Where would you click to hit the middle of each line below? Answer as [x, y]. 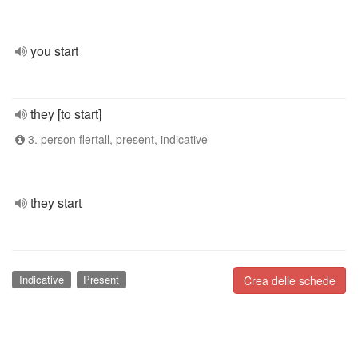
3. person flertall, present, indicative [116, 139]
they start [56, 203]
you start [54, 51]
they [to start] [66, 114]
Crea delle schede [290, 280]
